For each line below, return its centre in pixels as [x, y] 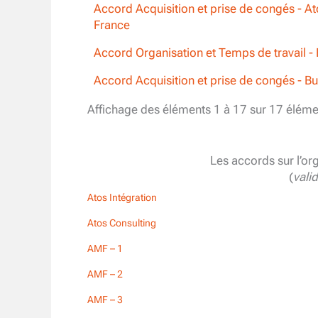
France [111, 25]
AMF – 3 [105, 300]
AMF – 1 [105, 249]
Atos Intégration [122, 198]
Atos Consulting [122, 223]
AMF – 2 [105, 274]
